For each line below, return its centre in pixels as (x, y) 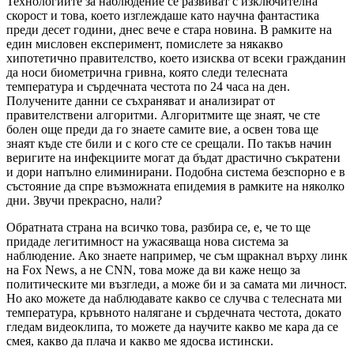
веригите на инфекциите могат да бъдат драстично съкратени (173, 158)
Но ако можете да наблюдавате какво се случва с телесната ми (174, 299)
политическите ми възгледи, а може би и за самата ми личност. (177, 284)
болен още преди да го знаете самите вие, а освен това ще (162, 130)
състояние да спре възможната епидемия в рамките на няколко (175, 186)
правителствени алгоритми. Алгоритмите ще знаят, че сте (163, 115)
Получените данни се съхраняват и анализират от (141, 101)
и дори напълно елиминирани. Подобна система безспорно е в (176, 172)
